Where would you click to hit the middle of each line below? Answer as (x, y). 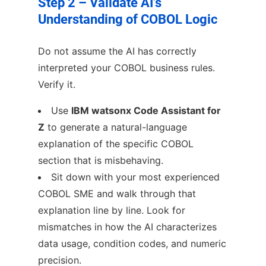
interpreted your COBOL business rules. (126, 68)
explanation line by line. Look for (112, 210)
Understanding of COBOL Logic (128, 19)
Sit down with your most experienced (135, 177)
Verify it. (57, 85)
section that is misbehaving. (101, 161)
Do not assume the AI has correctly (117, 51)
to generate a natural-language (116, 127)
